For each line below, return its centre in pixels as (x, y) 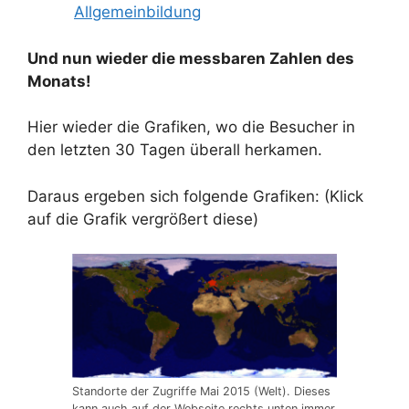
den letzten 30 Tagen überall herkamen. (175, 150)
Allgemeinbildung (137, 12)
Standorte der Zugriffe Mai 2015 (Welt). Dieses (201, 392)
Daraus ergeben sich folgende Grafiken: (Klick (195, 196)
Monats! (59, 81)
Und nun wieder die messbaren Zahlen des (191, 58)
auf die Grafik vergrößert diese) (143, 219)
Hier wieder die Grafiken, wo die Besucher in (191, 127)
